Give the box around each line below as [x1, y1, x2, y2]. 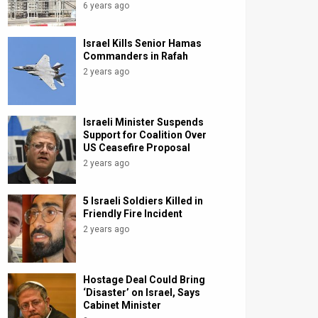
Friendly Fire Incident [83, 208, 183, 220]
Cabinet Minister [83, 300, 162, 312]
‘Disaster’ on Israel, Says [83, 287, 201, 299]
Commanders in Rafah [83, 50, 189, 62]
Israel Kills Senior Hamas [83, 38, 202, 50]
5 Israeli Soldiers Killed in [83, 195, 204, 207]
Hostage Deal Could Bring [83, 274, 206, 286]
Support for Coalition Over [83, 129, 207, 141]
